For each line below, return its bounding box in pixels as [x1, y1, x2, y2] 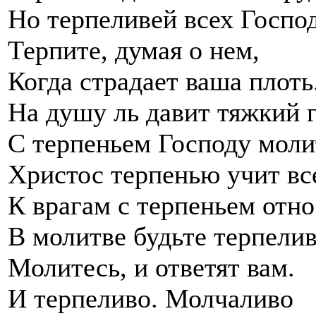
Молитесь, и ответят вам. [8, 252, 295, 282]
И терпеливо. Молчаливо [8, 283, 293, 313]
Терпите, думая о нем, [8, 35, 260, 65]
